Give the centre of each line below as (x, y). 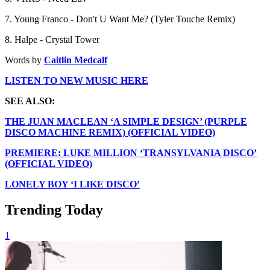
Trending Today (54, 209)
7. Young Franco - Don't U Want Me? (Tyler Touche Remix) (120, 19)
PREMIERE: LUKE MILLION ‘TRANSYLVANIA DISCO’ (131, 152)
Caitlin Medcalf (76, 60)
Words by (24, 60)
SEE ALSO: (30, 101)
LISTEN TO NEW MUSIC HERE (77, 80)
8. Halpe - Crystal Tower (52, 39)
